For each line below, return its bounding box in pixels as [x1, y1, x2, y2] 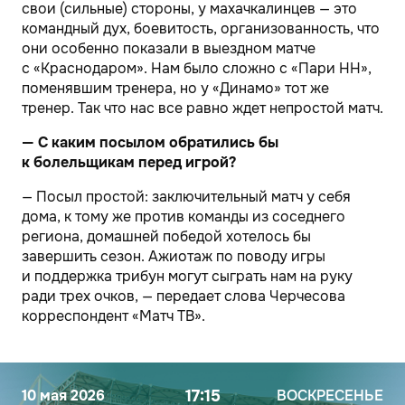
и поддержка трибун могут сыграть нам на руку [22, 267, 353, 286]
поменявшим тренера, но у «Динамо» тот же [22, 79, 329, 98]
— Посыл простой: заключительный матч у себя [22, 187, 351, 206]
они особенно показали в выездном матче [22, 39, 316, 58]
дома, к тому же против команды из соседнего [22, 207, 345, 226]
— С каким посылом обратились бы [22, 133, 278, 152]
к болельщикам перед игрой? [22, 153, 236, 172]
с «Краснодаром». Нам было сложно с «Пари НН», [22, 59, 372, 78]
